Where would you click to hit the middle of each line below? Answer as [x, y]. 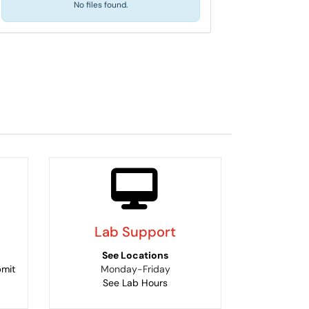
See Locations [135, 255]
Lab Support [135, 231]
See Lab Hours [135, 282]
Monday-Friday [135, 269]
